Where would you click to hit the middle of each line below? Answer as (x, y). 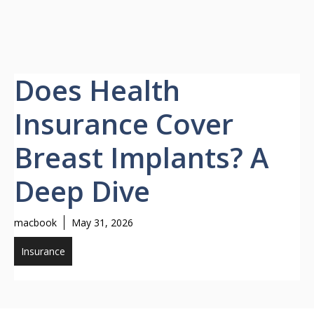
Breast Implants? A (141, 157)
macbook (35, 223)
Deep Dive (82, 191)
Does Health (97, 90)
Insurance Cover (124, 124)
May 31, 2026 (102, 223)
